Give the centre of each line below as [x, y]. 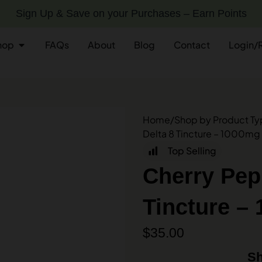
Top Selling [192, 151]
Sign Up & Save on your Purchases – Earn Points [131, 13]
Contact [192, 45]
